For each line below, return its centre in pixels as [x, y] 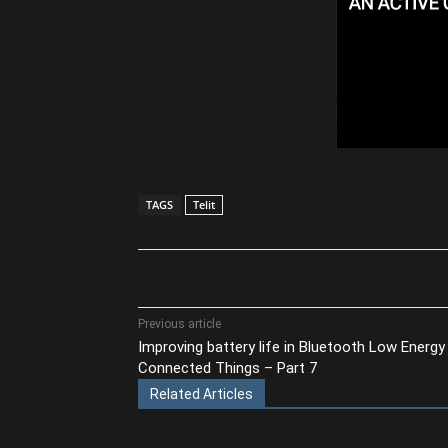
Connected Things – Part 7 [227, 367]
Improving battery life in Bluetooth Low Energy [291, 346]
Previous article [179, 323]
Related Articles [201, 393]
